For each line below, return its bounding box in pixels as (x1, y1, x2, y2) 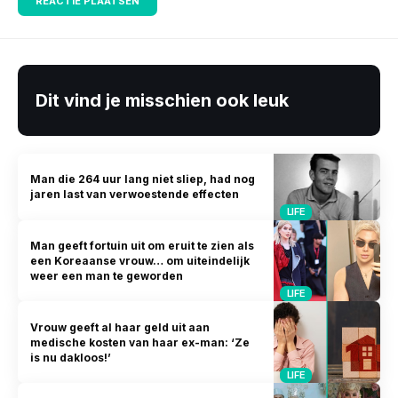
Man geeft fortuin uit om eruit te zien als (30, 238, 255, 252)
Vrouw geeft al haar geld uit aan (30, 320, 211, 334)
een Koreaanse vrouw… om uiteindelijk (30, 253, 251, 267)
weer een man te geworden (30, 268, 184, 283)
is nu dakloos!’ (30, 350, 112, 364)
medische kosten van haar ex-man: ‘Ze (30, 335, 251, 349)
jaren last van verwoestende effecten (30, 187, 240, 202)
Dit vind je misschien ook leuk (36, 89, 289, 111)
